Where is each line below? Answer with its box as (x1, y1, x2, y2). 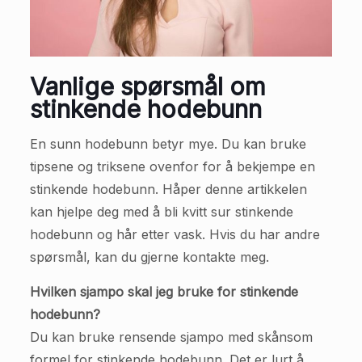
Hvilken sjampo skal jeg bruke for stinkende (29, 283, 298, 300)
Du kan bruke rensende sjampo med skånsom (29, 328, 313, 345)
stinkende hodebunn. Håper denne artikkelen (29, 180, 307, 197)
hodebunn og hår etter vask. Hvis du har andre (29, 225, 320, 242)
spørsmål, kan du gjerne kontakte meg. (29, 248, 269, 265)
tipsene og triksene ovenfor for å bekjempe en (29, 158, 315, 175)
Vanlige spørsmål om (29, 71, 266, 101)
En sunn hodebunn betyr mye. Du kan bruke (29, 135, 306, 152)
